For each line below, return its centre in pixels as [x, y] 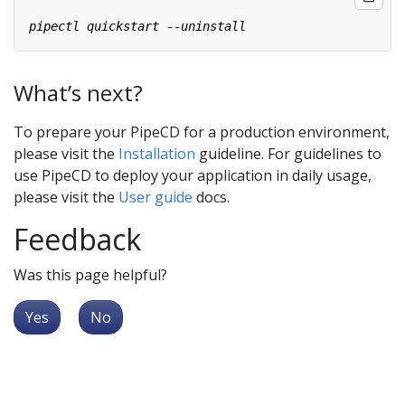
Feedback [77, 239]
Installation [157, 153]
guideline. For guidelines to [288, 153]
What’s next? [78, 93]
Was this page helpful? [90, 274]
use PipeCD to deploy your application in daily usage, [193, 175]
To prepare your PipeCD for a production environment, [202, 132]
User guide [155, 197]
